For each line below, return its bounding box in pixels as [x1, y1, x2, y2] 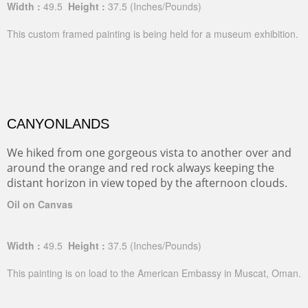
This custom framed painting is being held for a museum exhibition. [7, 27, 298, 41]
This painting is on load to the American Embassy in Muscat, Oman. [7, 266, 301, 280]
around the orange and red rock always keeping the [7, 160, 274, 175]
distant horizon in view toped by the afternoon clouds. [7, 175, 287, 190]
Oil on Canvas [7, 197, 73, 211]
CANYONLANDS [7, 116, 109, 131]
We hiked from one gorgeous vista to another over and [7, 145, 291, 160]
